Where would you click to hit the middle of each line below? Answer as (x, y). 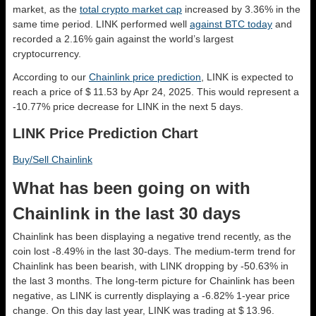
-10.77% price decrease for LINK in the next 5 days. (128, 106)
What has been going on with (132, 188)
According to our (51, 77)
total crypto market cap (131, 9)
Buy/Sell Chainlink (53, 159)
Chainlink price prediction (145, 77)
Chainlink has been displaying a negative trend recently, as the (152, 236)
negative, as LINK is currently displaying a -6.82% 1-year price (151, 295)
